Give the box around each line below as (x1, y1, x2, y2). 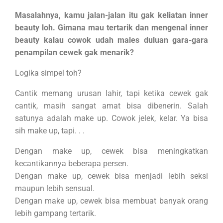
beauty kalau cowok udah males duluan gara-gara (15, 35, 208, 45)
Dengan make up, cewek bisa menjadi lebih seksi (15, 171, 208, 181)
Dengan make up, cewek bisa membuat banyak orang (15, 196, 208, 206)
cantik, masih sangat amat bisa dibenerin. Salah (15, 101, 208, 111)
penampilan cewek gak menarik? (15, 48, 134, 58)
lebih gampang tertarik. (15, 209, 96, 219)
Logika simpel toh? (15, 68, 82, 78)
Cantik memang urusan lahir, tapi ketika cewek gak (15, 89, 208, 99)
